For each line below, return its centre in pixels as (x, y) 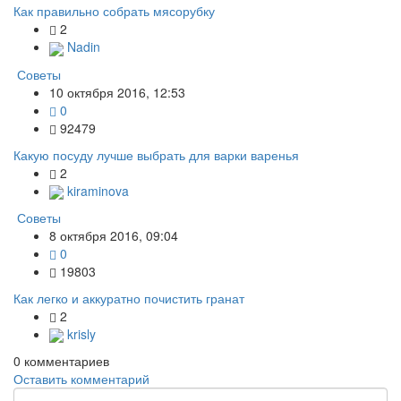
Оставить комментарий (81, 379)
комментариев (65, 361)
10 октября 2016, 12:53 (117, 92)
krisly (80, 333)
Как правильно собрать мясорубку (114, 11)
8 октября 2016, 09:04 (114, 235)
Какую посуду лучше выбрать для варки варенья (156, 154)
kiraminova (96, 190)
